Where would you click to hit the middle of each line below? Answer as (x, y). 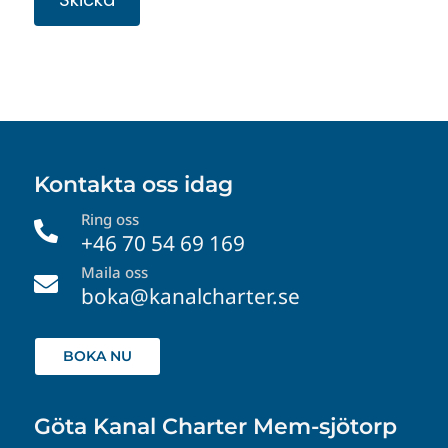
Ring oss (109, 219)
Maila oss (114, 272)
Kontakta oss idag (133, 185)
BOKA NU (97, 356)
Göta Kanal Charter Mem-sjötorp (215, 427)
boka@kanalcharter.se (190, 296)
